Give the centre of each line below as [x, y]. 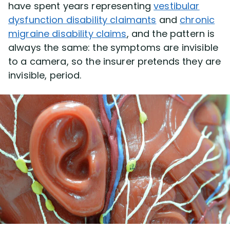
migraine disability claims [68, 34]
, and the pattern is [171, 34]
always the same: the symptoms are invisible [113, 47]
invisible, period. [45, 75]
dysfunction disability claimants [82, 20]
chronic [197, 20]
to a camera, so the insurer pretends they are [115, 61]
